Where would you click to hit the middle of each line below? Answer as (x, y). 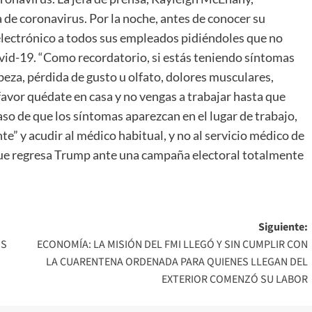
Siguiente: (283, 227)
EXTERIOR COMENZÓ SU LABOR (234, 279)
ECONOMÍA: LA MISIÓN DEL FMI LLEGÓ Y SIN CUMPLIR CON (172, 244)
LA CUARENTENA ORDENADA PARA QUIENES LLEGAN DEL (177, 262)
